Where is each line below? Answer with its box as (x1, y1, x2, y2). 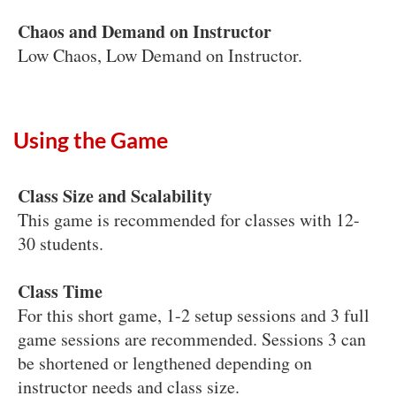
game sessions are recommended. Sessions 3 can (18, 326, 366, 351)
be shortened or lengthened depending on (18, 350, 312, 375)
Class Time (18, 278, 103, 304)
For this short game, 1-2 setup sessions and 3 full (18, 302, 369, 327)
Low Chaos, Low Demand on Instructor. (18, 42, 302, 67)
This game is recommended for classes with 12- (18, 207, 360, 232)
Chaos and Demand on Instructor (18, 18, 278, 44)
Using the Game (13, 126, 168, 154)
